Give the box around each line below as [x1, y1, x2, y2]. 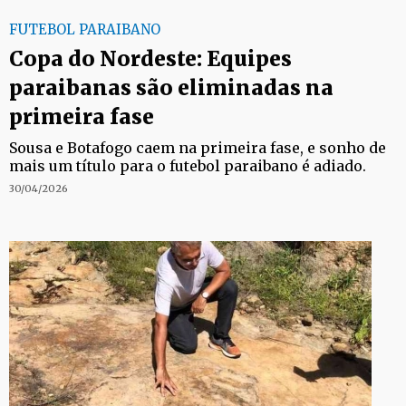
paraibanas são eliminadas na [9, 74, 333, 101]
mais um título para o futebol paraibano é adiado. [9, 157, 366, 175]
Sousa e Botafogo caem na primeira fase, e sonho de [9, 139, 386, 157]
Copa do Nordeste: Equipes [9, 45, 292, 72]
